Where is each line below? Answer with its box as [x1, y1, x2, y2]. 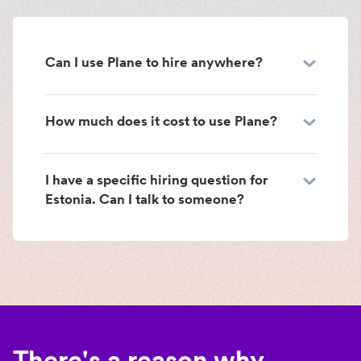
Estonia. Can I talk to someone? [45, 191, 244, 208]
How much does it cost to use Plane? [45, 113, 277, 130]
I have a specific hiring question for [45, 172, 268, 189]
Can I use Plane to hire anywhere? [45, 54, 263, 71]
